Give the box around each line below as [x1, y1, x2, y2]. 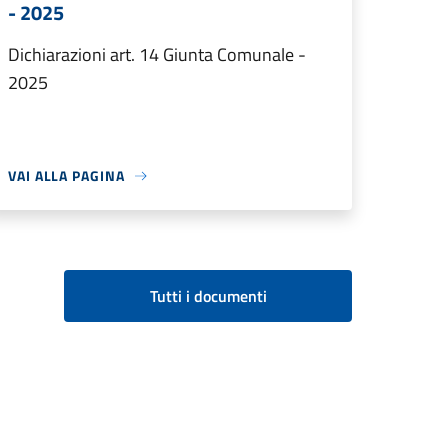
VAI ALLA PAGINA [8, 165, 125, 187]
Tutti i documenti [149, 284, 267, 309]
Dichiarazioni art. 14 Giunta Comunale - [8, 41, 306, 69]
